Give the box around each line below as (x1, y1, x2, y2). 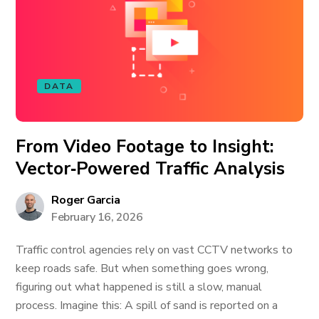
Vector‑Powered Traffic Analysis (16, 157, 286, 181)
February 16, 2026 (51, 209, 143, 225)
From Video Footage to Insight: (16, 135, 275, 159)
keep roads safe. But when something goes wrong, (16, 261, 269, 276)
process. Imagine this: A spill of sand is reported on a (16, 298, 278, 313)
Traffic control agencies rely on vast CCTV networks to (16, 242, 293, 258)
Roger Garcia (51, 192, 120, 208)
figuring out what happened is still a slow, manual (16, 279, 263, 295)
